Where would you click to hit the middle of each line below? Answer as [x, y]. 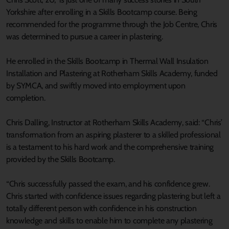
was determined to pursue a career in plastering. [86, 36]
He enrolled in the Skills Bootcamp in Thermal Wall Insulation [107, 61]
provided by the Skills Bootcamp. [61, 159]
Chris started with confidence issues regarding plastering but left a [113, 196]
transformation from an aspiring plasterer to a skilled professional [113, 134]
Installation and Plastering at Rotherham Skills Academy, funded [112, 73]
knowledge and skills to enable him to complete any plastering [109, 220]
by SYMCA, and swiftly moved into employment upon [96, 85]
